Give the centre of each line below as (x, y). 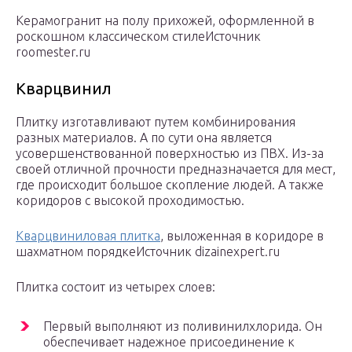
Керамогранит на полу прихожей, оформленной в (165, 21)
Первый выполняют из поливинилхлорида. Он (183, 326)
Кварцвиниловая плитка (88, 236)
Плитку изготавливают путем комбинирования (156, 122)
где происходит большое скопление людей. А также (170, 185)
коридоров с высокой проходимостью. (130, 201)
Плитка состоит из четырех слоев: (115, 287)
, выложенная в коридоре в (242, 236)
